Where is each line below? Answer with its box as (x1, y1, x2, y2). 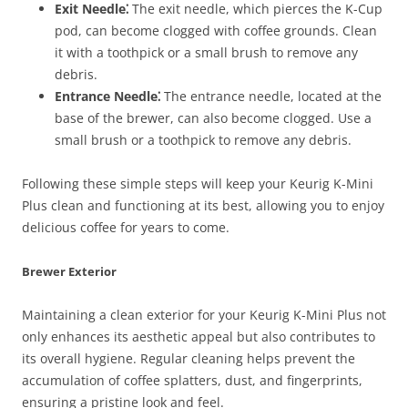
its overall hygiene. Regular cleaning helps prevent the (22, 350, 355, 368)
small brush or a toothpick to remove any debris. (55, 131, 352, 149)
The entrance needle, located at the (160, 87, 382, 106)
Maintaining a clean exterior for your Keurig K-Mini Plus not (22, 306, 386, 324)
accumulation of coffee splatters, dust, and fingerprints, (22, 372, 362, 390)
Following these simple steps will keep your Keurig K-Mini (22, 175, 373, 193)
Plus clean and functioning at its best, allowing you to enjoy (22, 197, 384, 215)
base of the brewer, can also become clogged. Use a (55, 109, 372, 127)
